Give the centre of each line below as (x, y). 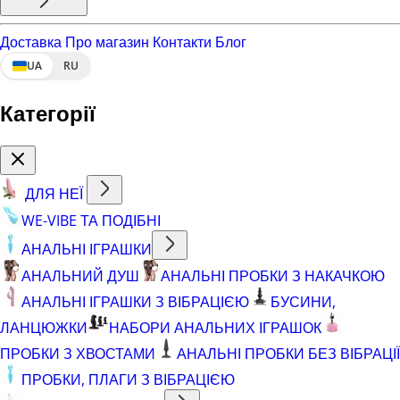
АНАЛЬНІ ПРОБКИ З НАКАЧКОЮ (273, 275)
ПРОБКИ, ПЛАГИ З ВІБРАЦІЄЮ (128, 379)
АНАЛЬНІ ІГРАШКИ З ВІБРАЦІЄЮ (135, 301)
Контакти (182, 42)
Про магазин (107, 42)
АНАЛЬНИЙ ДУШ (80, 275)
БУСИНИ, (303, 301)
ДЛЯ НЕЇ (54, 193)
